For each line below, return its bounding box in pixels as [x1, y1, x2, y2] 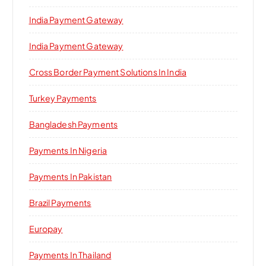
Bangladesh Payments [28, 118, 118, 129]
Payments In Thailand [28, 249, 112, 260]
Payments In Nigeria [28, 144, 107, 156]
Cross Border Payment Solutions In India [28, 66, 186, 77]
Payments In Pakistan [28, 170, 112, 182]
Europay [28, 223, 63, 234]
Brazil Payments [28, 197, 91, 208]
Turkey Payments [28, 92, 97, 103]
